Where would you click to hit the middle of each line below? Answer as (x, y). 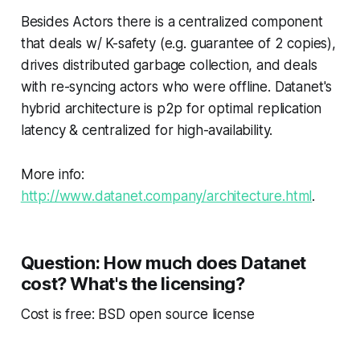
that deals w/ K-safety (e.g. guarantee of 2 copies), (178, 43)
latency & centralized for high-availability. (147, 130)
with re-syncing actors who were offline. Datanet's (176, 87)
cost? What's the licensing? (133, 284)
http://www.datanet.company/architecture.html (166, 196)
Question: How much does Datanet (164, 263)
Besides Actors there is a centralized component (172, 22)
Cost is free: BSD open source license (137, 314)
